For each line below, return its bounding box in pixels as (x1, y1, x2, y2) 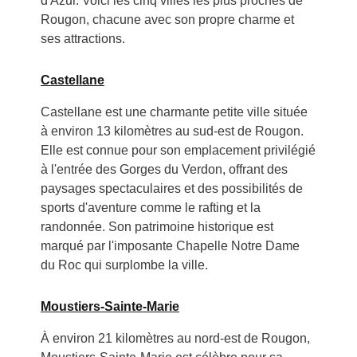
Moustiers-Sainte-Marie (40, 300, 179, 314)
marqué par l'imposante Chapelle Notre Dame (40, 239, 300, 253)
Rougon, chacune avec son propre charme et (40, 13, 294, 27)
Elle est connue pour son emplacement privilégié (40, 143, 316, 158)
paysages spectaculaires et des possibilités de (40, 182, 303, 196)
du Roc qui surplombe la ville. (40, 258, 208, 273)
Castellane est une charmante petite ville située (40, 105, 308, 120)
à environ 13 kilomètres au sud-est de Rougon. (40, 124, 304, 139)
